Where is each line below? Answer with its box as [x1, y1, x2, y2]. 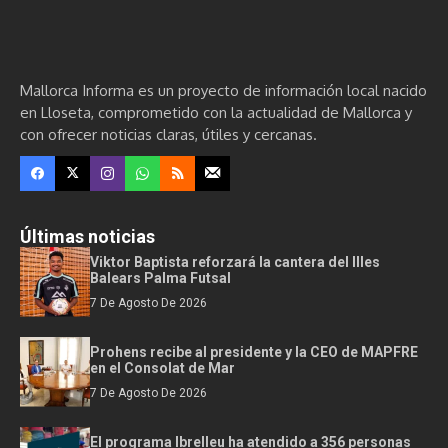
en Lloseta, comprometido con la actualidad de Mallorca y [20, 102, 412, 122]
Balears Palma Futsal [90, 269, 231, 286]
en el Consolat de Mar [90, 359, 235, 376]
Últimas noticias [20, 225, 155, 247]
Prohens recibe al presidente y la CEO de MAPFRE [90, 343, 418, 360]
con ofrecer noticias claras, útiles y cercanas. [20, 124, 317, 144]
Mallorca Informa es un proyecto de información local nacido [20, 80, 427, 100]
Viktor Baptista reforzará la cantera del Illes [90, 253, 380, 270]
